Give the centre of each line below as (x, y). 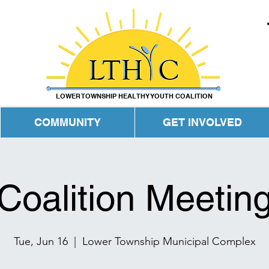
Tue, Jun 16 (41, 241)
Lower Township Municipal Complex (169, 241)
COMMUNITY (68, 122)
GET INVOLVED (202, 122)
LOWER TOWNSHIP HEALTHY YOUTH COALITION (134, 96)
